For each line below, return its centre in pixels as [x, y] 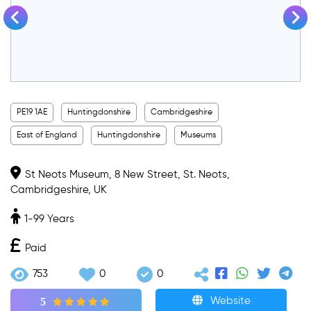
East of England [47, 135]
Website [229, 301]
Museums [198, 135]
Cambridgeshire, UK [59, 190]
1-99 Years [49, 219]
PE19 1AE [32, 112]
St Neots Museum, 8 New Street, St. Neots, [127, 174]
